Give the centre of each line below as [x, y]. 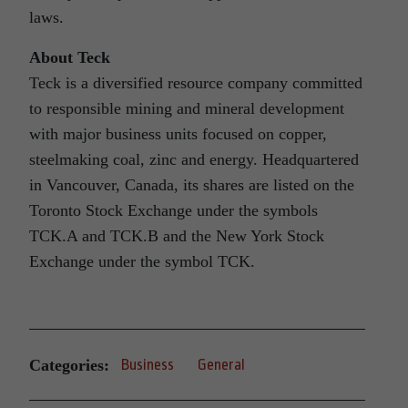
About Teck [70, 58]
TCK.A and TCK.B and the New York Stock [177, 236]
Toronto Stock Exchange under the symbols [173, 211]
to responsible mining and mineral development [187, 109]
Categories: [69, 365]
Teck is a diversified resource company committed [196, 83]
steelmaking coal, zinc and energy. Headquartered [194, 160]
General [221, 365]
